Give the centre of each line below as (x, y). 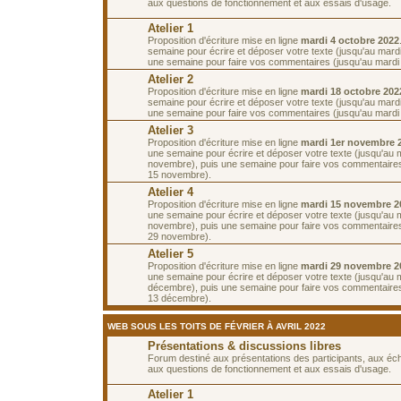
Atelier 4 (171, 192)
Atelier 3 (171, 130)
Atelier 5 (171, 253)
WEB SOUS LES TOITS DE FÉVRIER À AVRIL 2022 (217, 326)
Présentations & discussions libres (244, 346)
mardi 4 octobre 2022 (350, 40)
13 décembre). (179, 298)
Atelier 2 (171, 79)
